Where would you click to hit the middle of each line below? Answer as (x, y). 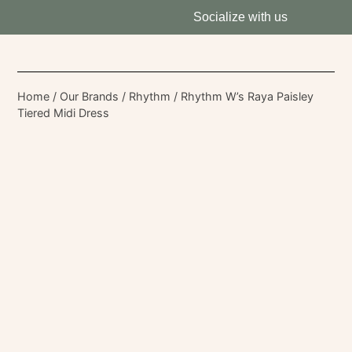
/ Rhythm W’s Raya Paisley (242, 96)
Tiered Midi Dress (64, 113)
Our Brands (90, 96)
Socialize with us (240, 17)
